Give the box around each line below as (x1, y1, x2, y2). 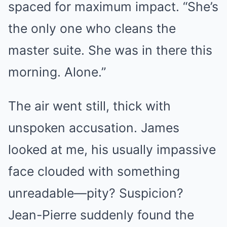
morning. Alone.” (8, 64, 106, 80)
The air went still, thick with (8, 98, 171, 113)
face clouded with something (8, 164, 180, 179)
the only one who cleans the (8, 21, 176, 36)
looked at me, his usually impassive (8, 142, 216, 157)
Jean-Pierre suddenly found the (8, 207, 194, 222)
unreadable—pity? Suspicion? (8, 185, 183, 201)
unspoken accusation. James (8, 120, 179, 135)
